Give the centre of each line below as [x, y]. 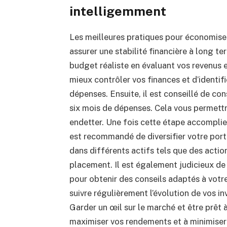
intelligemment [118, 11]
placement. [92, 165]
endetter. [87, 122]
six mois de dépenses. [112, 108]
